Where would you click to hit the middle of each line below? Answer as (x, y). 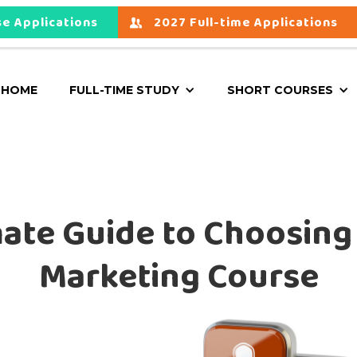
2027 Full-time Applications (246, 23)
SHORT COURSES (280, 90)
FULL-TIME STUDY (124, 90)
